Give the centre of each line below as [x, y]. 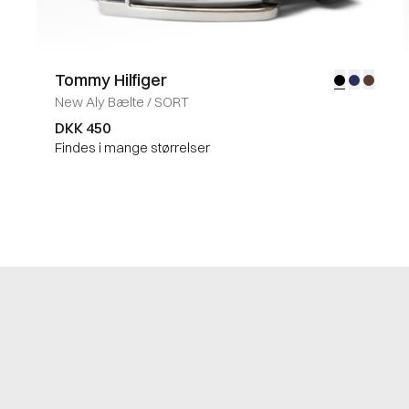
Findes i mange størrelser [132, 147]
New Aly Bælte [100, 102]
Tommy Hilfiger [111, 80]
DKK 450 [83, 128]
